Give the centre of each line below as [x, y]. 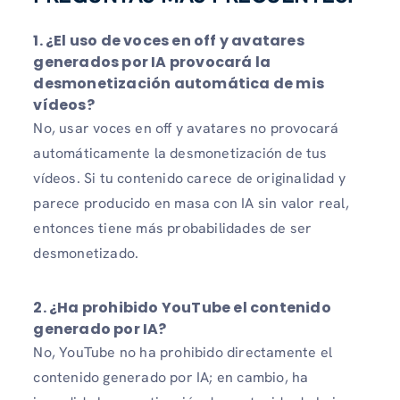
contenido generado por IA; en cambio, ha [171, 378]
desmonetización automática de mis [179, 84]
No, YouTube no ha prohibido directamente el [183, 353]
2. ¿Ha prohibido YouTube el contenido [182, 308]
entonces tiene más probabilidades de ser [173, 229]
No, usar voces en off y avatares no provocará [186, 129]
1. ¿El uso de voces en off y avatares [169, 41]
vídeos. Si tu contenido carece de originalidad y [189, 179]
